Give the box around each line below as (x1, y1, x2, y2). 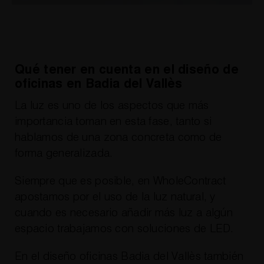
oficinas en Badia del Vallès (14, 78, 183, 91)
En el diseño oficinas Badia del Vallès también (14, 250, 244, 262)
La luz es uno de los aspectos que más (14, 100, 209, 111)
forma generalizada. (14, 147, 113, 159)
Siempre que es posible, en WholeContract (14, 175, 226, 187)
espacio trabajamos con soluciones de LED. (14, 223, 234, 235)
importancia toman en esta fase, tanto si (14, 115, 212, 127)
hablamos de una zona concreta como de (14, 131, 222, 143)
